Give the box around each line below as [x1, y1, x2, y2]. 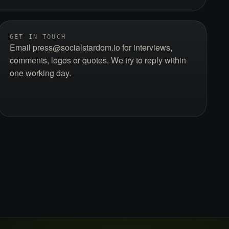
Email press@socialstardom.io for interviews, [10, 42, 172, 53]
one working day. [10, 68, 71, 78]
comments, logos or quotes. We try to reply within [10, 55, 186, 65]
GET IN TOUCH [10, 33, 66, 41]
